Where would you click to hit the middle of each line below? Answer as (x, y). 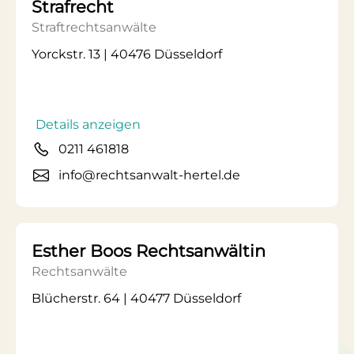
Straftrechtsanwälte (94, 27)
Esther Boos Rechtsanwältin (149, 251)
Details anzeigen (88, 124)
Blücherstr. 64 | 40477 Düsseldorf (136, 298)
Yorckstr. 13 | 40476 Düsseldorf (127, 54)
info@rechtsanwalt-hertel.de (149, 175)
